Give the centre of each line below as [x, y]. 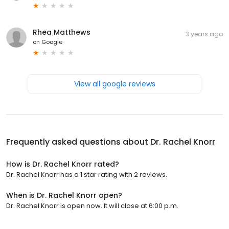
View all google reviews [114, 84]
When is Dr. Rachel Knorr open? [64, 195]
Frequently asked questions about [78, 142]
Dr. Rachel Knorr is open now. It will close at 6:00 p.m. [92, 205]
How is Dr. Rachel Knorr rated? [63, 164]
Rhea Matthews [62, 32]
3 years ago [204, 34]
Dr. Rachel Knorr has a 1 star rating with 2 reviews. [87, 174]
